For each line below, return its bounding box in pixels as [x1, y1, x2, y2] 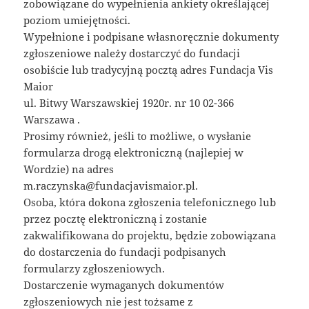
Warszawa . [23, 112, 81, 127]
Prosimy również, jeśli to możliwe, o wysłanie [23, 129, 252, 143]
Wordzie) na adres [23, 162, 114, 177]
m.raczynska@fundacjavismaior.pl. [23, 179, 199, 193]
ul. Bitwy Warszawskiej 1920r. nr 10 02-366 [23, 96, 235, 110]
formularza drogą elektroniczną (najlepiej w [23, 146, 244, 160]
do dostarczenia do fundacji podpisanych [23, 245, 227, 259]
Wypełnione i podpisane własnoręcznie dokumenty [23, 30, 279, 44]
